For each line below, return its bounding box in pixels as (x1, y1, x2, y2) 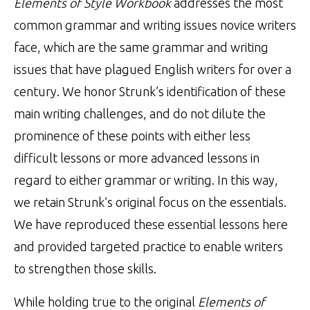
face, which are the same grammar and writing (14, 39, 268, 54)
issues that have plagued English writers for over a (14, 62, 291, 76)
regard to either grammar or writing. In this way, (14, 172, 278, 187)
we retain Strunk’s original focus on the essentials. (14, 194, 286, 209)
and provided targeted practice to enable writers (14, 239, 283, 253)
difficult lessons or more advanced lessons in (14, 150, 259, 165)
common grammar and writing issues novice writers (14, 17, 296, 32)
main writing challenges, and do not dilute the (14, 106, 266, 120)
